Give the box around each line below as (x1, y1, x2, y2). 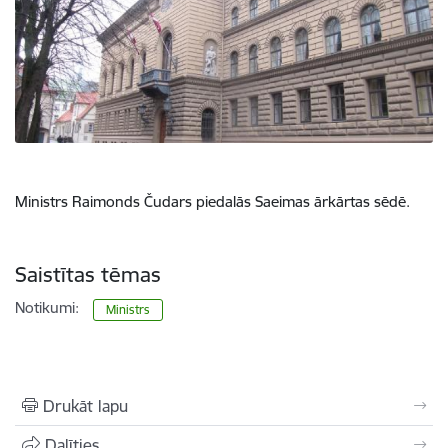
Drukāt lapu (43, 395, 128, 416)
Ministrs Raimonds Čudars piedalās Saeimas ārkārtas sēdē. (15, 191, 410, 211)
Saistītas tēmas (15, 260, 161, 288)
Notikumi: (15, 297, 79, 317)
